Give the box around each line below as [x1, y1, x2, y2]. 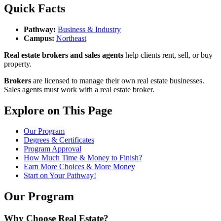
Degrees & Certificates [24, 136, 94, 145]
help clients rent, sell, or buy [123, 50, 213, 59]
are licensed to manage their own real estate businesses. [31, 76, 204, 85]
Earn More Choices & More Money [24, 162, 135, 171]
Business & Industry [58, 25, 121, 34]
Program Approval [24, 145, 81, 153]
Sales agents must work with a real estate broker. [4, 85, 154, 94]
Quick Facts [4, 1, 65, 15]
